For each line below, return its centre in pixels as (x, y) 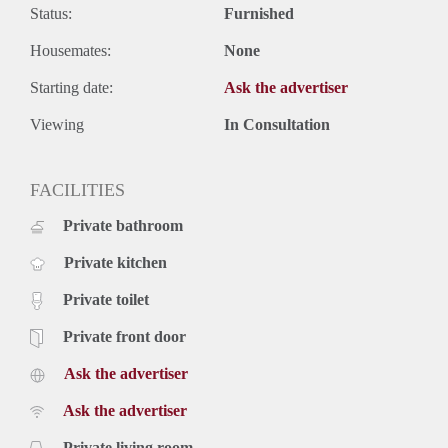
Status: (51, 13)
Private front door (124, 336)
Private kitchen (115, 262)
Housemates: (70, 50)
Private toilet (106, 299)
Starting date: (71, 87)
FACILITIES (77, 189)
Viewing (57, 124)
